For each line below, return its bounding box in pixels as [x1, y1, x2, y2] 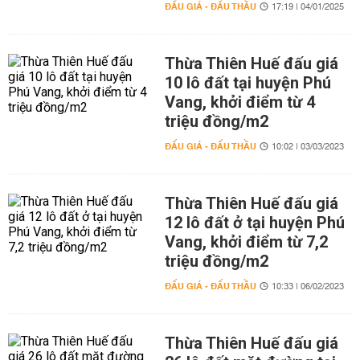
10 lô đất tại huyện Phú [164, 73, 331, 92]
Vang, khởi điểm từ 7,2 [164, 232, 328, 252]
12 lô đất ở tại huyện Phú [164, 213, 345, 232]
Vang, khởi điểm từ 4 [164, 92, 315, 112]
